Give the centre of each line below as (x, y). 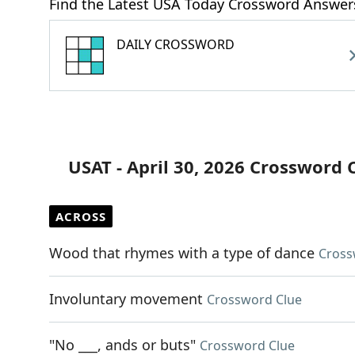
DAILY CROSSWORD (176, 44)
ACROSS (81, 216)
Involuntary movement (126, 299)
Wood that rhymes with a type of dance (182, 253)
